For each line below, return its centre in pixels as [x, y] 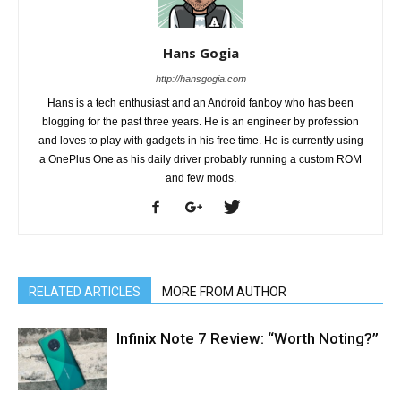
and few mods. [200, 179]
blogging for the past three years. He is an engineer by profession [200, 122]
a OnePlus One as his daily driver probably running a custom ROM [200, 160]
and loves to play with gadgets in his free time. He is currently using [200, 141]
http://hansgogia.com [200, 79]
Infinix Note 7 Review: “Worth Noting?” [247, 339]
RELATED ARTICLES [85, 292]
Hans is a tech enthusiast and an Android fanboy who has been [200, 103]
